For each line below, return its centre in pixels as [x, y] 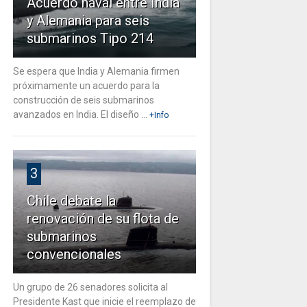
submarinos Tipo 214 [90, 38]
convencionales [74, 254]
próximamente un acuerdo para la [86, 85]
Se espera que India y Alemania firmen [96, 71]
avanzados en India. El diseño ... [80, 114]
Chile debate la [71, 200]
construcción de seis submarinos [83, 100]
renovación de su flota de [102, 218]
